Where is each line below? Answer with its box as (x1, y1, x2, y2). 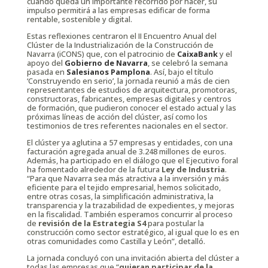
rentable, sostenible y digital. (26, 14, 132, 25)
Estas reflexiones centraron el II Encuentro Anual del (26, 31, 217, 42)
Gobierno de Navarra (64, 57, 148, 69)
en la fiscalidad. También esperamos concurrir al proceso (26, 208, 233, 220)
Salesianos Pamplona (66, 66, 150, 78)
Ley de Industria (161, 163, 225, 175)
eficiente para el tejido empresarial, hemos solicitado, (26, 181, 221, 193)
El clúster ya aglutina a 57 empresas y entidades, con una (26, 136, 233, 148)
